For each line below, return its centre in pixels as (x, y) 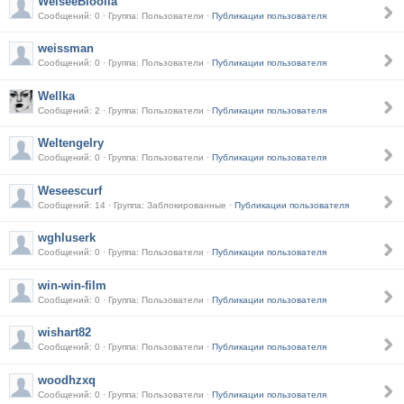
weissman (66, 48)
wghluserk (67, 238)
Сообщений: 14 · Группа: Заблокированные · (136, 205)
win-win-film (72, 285)
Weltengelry (71, 143)
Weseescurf (70, 190)
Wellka (56, 96)
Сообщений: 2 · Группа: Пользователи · (125, 110)
